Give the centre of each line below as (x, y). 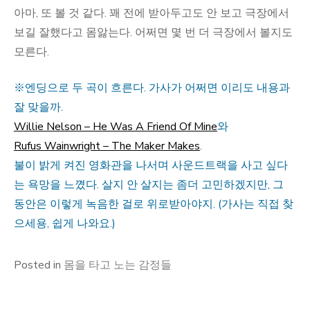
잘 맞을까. (38, 107)
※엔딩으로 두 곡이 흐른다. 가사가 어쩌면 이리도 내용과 (152, 88)
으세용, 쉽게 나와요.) (65, 224)
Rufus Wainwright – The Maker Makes (107, 146)
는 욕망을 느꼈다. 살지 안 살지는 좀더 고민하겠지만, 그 (149, 185)
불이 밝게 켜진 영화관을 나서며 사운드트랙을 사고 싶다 (151, 165)
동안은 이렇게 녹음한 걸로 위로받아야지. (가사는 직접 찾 (154, 204)
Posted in (39, 265)
